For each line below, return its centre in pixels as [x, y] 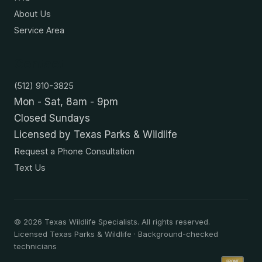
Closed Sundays [52, 118]
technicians [35, 247]
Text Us [30, 168]
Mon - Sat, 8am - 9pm [66, 102]
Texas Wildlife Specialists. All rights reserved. [126, 222]
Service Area [39, 30]
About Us [32, 14]
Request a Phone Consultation [74, 151]
